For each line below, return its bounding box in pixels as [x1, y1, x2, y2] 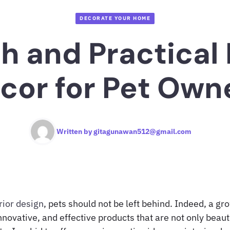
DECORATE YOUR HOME [80, 14, 150, 22]
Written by [56, 126, 93, 136]
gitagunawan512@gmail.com [93, 126, 191, 136]
